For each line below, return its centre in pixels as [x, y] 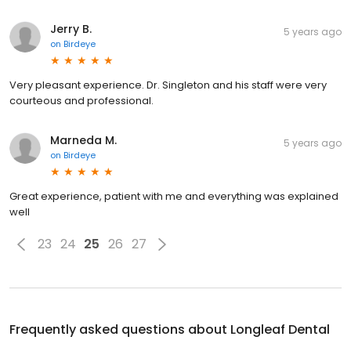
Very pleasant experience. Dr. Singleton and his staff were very [168, 85]
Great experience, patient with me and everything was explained [174, 196]
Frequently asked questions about [120, 329]
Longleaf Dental [280, 329]
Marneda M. [83, 140]
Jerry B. [71, 29]
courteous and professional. [81, 100]
